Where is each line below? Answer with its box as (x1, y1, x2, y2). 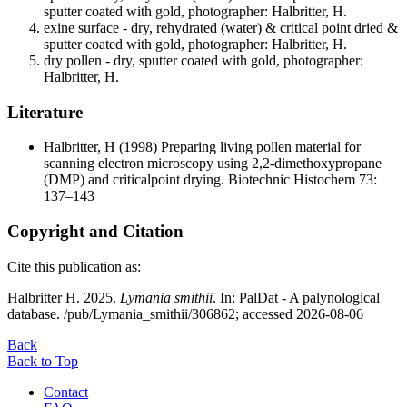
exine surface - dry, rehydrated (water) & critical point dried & (44, 20, 398, 36)
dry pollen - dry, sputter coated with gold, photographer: (44, 53, 363, 69)
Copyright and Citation (7, 222, 184, 242)
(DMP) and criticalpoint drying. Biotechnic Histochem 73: (44, 172, 377, 188)
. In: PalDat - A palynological (213, 289, 380, 305)
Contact (44, 383, 88, 400)
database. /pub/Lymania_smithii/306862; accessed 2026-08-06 (7, 305, 363, 322)
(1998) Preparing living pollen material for (115, 139, 361, 155)
